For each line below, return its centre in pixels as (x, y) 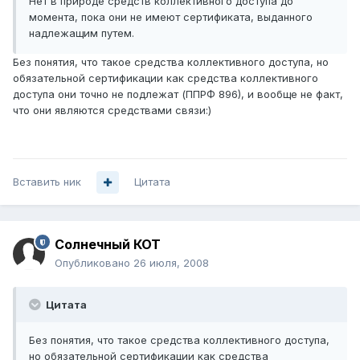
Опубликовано (94, 263)
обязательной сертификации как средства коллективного (166, 78)
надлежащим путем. (82, 33)
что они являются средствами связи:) (112, 110)
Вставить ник (47, 182)
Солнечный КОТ (108, 245)
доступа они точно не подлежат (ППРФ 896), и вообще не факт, (178, 94)
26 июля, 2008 (171, 263)
